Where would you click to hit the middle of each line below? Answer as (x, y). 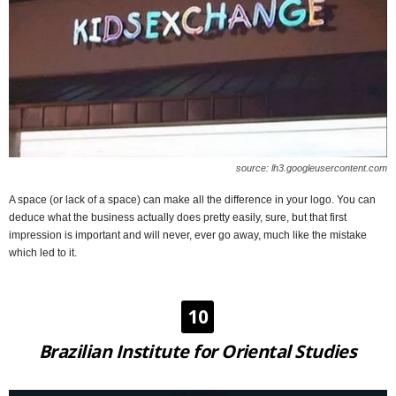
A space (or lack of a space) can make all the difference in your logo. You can (192, 199)
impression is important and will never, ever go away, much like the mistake (188, 235)
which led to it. (43, 252)
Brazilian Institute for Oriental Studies (198, 351)
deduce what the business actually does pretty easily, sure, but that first (178, 217)
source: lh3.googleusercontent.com (312, 168)
